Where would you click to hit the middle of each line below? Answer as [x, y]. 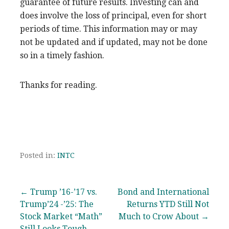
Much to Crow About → [164, 216]
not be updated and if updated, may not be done [114, 42]
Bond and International [163, 192]
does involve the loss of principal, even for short [113, 15]
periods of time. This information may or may [109, 29]
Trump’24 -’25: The [57, 204]
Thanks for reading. [59, 85]
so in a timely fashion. [62, 55]
